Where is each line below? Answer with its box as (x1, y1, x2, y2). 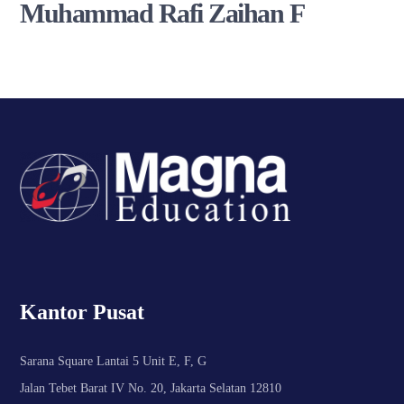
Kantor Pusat (20, 299, 145, 324)
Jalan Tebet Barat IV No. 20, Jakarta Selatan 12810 (20, 381, 282, 395)
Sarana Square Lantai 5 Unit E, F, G (20, 353, 207, 368)
